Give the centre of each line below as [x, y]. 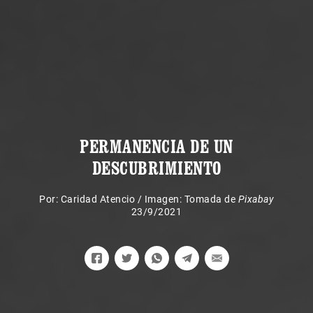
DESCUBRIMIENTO [156, 168]
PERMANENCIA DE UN [156, 146]
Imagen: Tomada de [191, 199]
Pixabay [256, 199]
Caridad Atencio [97, 199]
